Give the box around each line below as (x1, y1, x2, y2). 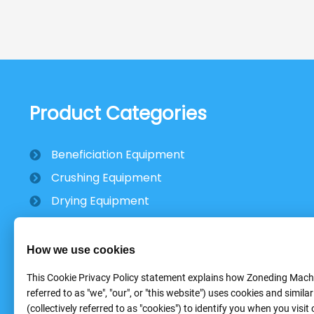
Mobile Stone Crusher (50, 216, 170, 232)
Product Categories (29, 101, 207, 126)
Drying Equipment (50, 193, 149, 209)
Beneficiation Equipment (50, 146, 185, 163)
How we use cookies (27, 243, 135, 256)
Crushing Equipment (50, 170, 162, 186)
